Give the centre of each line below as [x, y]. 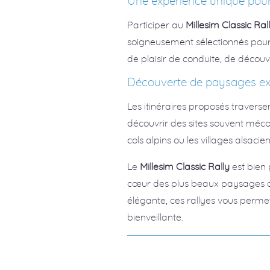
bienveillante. [155, 217]
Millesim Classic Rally [185, 166]
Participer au [157, 24]
